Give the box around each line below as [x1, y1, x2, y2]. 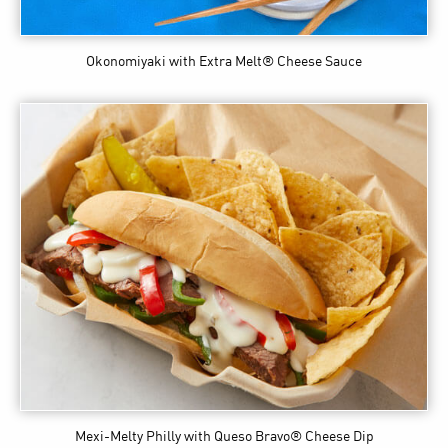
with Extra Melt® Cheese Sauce [169, 54, 362, 69]
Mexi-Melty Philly [74, 429, 181, 444]
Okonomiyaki [86, 54, 166, 69]
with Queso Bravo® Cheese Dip [183, 429, 374, 444]
